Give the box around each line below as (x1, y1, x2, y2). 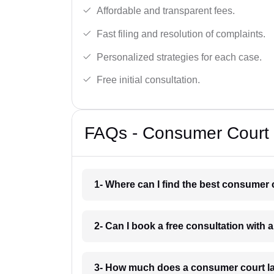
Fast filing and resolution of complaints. (97, 29, 265, 40)
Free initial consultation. (97, 75, 200, 86)
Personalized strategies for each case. (97, 51, 262, 62)
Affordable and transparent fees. (97, 6, 235, 17)
